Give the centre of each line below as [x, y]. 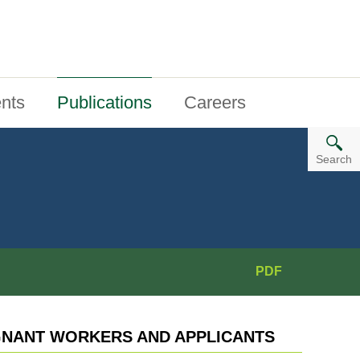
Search [334, 159]
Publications [104, 102]
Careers [215, 102]
